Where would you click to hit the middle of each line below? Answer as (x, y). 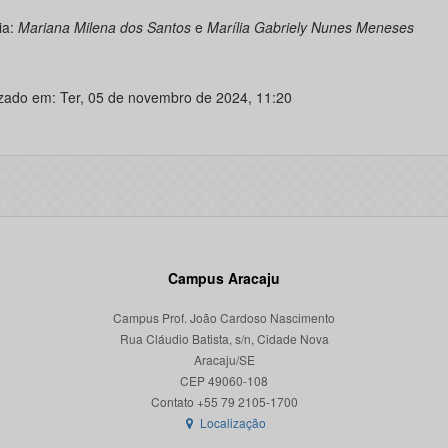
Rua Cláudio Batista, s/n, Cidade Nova (224, 338)
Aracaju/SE (224, 359)
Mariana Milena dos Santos (106, 27)
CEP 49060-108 (224, 380)
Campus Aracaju (224, 278)
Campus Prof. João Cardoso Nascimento (224, 317)
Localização (232, 422)
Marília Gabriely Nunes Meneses (310, 27)
